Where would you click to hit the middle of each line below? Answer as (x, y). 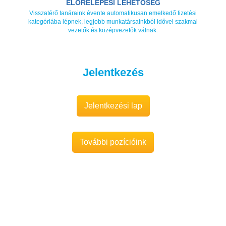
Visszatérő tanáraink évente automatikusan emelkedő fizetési (113, 13)
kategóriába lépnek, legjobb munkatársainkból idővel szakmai (113, 21)
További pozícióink (113, 142)
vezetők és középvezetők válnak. (113, 30)
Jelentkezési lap (113, 106)
